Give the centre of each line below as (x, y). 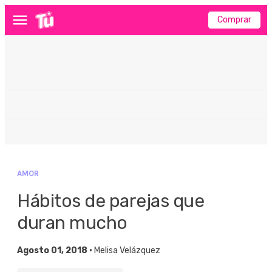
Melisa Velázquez (127, 250)
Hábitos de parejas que (110, 201)
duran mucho (72, 223)
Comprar (234, 20)
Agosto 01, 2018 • (56, 250)
